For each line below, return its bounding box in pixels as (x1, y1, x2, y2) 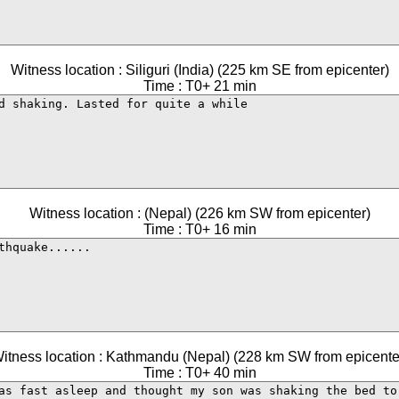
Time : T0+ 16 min (142, 222, 256, 237)
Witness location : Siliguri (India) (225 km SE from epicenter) (10, 62, 389, 77)
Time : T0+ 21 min (142, 78, 256, 94)
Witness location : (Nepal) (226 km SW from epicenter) (28, 206, 370, 221)
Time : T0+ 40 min (142, 365, 256, 380)
